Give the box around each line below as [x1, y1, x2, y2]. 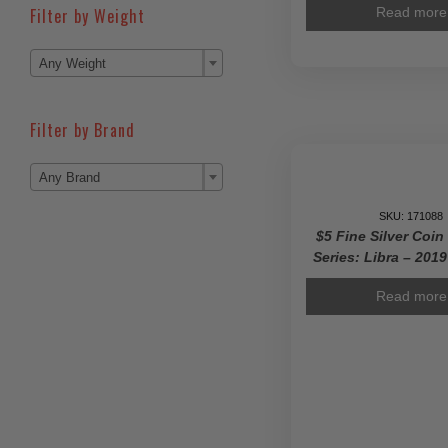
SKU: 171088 [379, 210, 444, 222]
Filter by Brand [30, 117, 135, 142]
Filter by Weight [30, 3, 145, 28]
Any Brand [39, 170, 100, 186]
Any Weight [39, 55, 106, 71]
